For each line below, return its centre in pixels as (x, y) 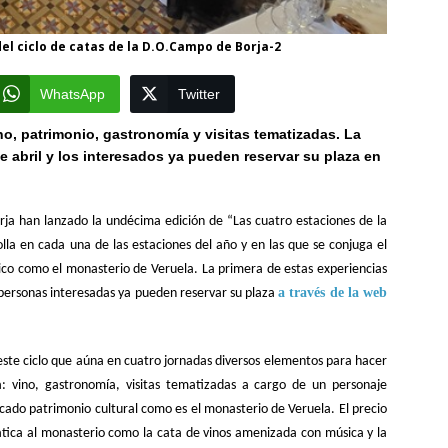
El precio (363, 409)
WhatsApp (73, 93)
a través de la (318, 292)
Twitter (199, 93)
